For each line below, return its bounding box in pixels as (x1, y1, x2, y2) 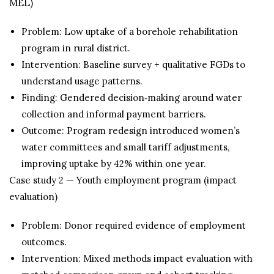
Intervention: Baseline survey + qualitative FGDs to (21, 59, 245, 70)
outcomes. (21, 236, 67, 248)
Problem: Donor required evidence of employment (21, 220, 246, 231)
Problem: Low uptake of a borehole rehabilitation (21, 26, 238, 37)
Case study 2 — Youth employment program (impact (9, 174, 237, 186)
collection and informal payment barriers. (21, 108, 206, 120)
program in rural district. (21, 42, 130, 54)
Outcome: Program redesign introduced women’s (21, 125, 240, 136)
